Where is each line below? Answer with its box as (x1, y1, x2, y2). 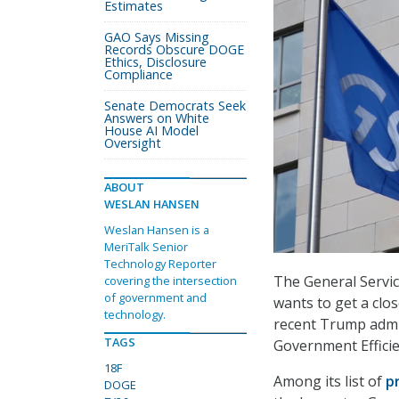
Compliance (104, 66, 173, 83)
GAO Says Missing (104, 28, 209, 45)
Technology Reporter (104, 256, 216, 272)
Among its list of (273, 371, 386, 392)
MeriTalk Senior (104, 239, 188, 255)
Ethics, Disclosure (104, 53, 207, 70)
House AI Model (104, 122, 199, 139)
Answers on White (104, 110, 209, 126)
